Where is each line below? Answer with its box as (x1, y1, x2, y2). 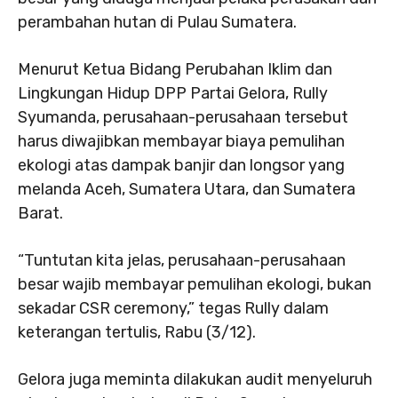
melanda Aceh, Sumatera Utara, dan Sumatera (18, 179, 355, 199)
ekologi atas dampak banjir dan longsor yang (18, 155, 345, 175)
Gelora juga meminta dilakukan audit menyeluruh (18, 370, 372, 389)
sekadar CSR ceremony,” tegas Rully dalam (18, 298, 329, 318)
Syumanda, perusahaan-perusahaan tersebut (18, 107, 348, 127)
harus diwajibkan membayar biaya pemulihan (18, 131, 345, 151)
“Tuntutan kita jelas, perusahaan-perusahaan (18, 251, 346, 270)
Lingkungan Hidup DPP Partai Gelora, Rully (18, 84, 328, 103)
